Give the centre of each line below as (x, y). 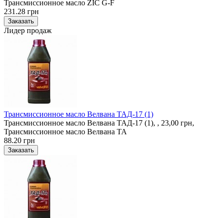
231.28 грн (21, 11)
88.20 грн (19, 140)
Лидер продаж (28, 30)
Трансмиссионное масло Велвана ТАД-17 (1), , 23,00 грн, (99, 123)
